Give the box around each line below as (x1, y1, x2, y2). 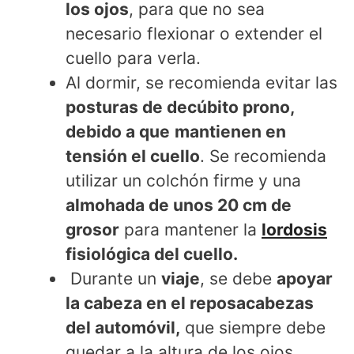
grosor (66, 220, 119, 240)
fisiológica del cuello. (66, 244, 238, 265)
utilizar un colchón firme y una (66, 171, 301, 191)
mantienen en (175, 122, 286, 142)
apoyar (277, 269, 333, 289)
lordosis (262, 220, 327, 240)
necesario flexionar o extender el (66, 24, 322, 44)
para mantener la (119, 220, 262, 240)
